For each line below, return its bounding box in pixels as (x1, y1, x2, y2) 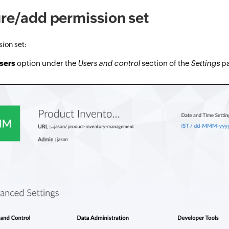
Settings (191, 59, 220, 67)
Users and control (78, 59, 140, 67)
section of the (140, 59, 191, 67)
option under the (15, 59, 78, 67)
